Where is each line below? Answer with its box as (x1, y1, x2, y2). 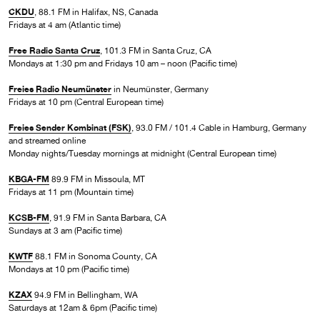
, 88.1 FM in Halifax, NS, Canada (34, 6, 158, 17)
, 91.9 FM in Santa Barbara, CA (49, 212, 166, 223)
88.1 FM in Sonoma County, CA (35, 251, 157, 261)
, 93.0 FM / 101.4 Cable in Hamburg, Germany (131, 122, 306, 133)
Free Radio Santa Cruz (9, 44, 100, 56)
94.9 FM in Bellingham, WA (32, 289, 138, 300)
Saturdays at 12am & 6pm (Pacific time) (9, 302, 157, 313)
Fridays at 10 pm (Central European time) (9, 96, 164, 107)
